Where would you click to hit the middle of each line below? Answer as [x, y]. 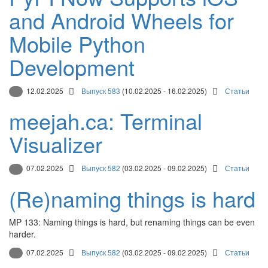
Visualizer [56, 144]
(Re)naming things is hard [132, 198]
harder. [22, 234]
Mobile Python [77, 43]
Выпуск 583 [101, 90]
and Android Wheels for [121, 20]
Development [72, 66]
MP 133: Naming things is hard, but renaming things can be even [132, 222]
